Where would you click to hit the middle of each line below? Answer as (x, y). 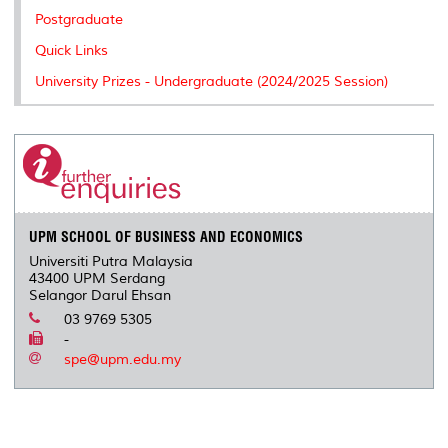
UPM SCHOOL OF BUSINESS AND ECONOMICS (166, 236)
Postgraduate (79, 19)
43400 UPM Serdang (97, 278)
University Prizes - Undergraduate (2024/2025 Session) (211, 81)
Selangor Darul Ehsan (100, 295)
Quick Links (71, 50)
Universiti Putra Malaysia (111, 261)
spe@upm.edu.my (123, 359)
